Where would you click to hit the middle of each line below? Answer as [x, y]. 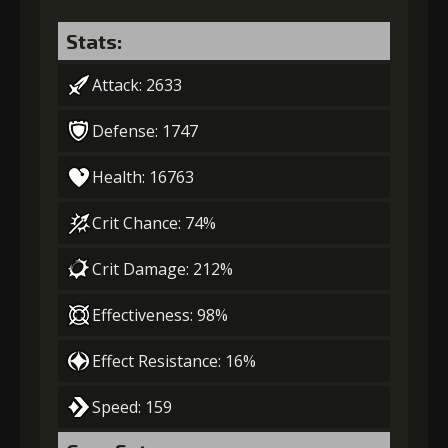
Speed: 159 [132, 407]
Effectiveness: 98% [160, 315]
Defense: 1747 [145, 131]
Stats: [94, 41]
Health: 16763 [143, 177]
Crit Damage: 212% [162, 269]
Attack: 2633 [137, 85]
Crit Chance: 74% [154, 223]
